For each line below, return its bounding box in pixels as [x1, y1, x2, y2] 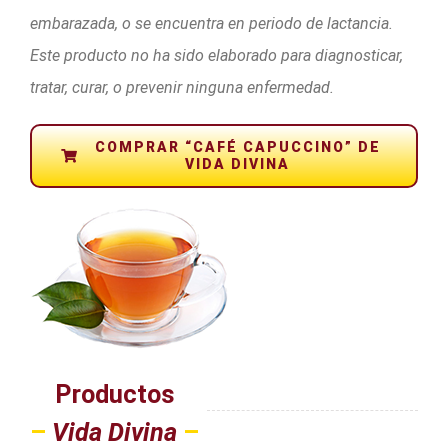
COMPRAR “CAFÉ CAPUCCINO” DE [94, 139, 381, 156]
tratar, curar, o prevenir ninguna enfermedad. [30, 78, 334, 98]
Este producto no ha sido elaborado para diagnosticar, [30, 46, 403, 66]
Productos [54, 378, 175, 409]
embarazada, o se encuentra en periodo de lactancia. [30, 14, 393, 34]
